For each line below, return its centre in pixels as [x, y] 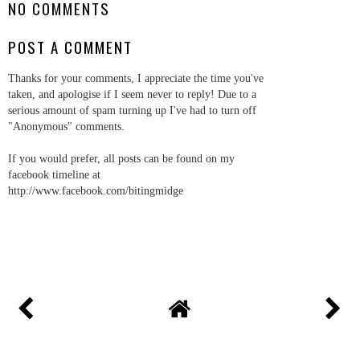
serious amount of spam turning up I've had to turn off [132, 110]
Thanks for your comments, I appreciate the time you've [136, 78]
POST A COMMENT [70, 47]
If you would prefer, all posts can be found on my [121, 158]
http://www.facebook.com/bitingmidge [96, 190]
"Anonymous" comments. [66, 126]
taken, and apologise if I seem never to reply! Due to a [132, 94]
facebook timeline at [54, 174]
